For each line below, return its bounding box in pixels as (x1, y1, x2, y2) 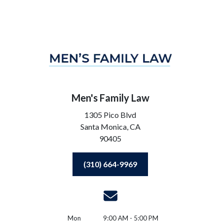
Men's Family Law (71, 91, 149, 104)
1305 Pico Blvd (84, 110, 137, 119)
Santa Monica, (80, 121, 128, 131)
